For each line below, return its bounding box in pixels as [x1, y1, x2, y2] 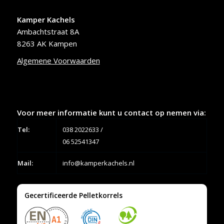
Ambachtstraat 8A [16, 26, 79, 37]
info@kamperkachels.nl [62, 158, 134, 168]
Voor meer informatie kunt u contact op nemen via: [16, 107, 206, 118]
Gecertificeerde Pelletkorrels [24, 190, 122, 200]
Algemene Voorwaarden [16, 55, 100, 66]
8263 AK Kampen [16, 38, 77, 49]
